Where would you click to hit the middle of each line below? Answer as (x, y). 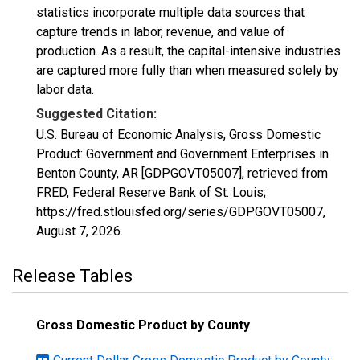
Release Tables (72, 276)
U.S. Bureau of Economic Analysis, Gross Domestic (178, 135)
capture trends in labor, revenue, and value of (161, 32)
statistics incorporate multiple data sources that (170, 12)
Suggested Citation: (96, 114)
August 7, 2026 (78, 231)
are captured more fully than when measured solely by (188, 70)
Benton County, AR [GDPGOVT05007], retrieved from (182, 173)
